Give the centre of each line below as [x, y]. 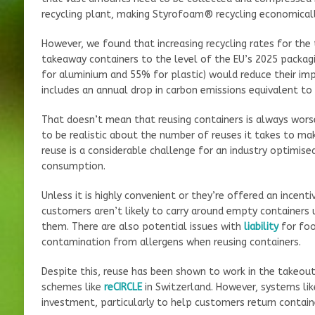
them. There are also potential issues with [142, 226]
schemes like [72, 287]
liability [261, 226]
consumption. [73, 166]
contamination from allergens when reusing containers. [171, 242]
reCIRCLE [123, 287]
